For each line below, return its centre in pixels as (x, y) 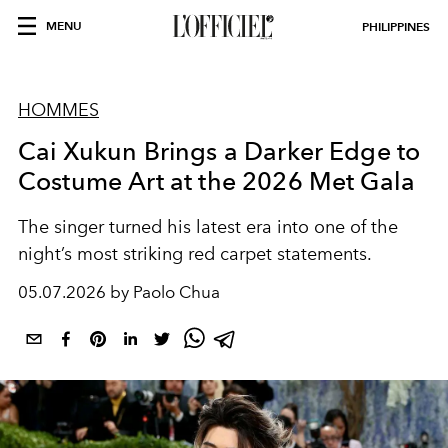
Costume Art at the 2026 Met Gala (217, 181)
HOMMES (58, 110)
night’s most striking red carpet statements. (195, 254)
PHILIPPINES (396, 26)
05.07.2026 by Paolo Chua (119, 292)
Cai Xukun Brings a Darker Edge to (219, 151)
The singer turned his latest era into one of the (208, 227)
